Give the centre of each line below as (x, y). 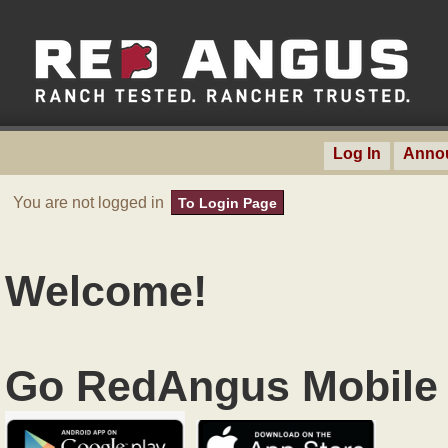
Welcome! (106, 291)
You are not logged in (90, 202)
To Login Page (227, 202)
